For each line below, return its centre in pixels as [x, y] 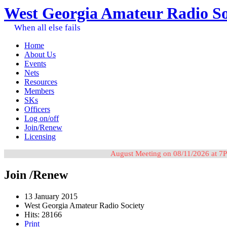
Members [39, 91]
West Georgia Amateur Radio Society [84, 205]
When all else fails [47, 28]
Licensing [40, 137]
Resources [41, 82]
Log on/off [42, 118]
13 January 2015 [51, 196]
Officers [37, 109]
